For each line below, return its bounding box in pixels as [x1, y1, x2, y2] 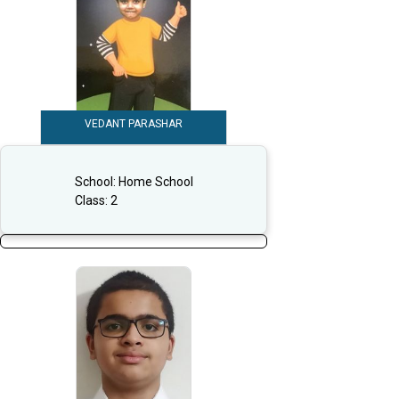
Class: [74, 192, 110, 208]
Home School [118, 174, 193, 189]
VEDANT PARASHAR [85, 118, 183, 131]
